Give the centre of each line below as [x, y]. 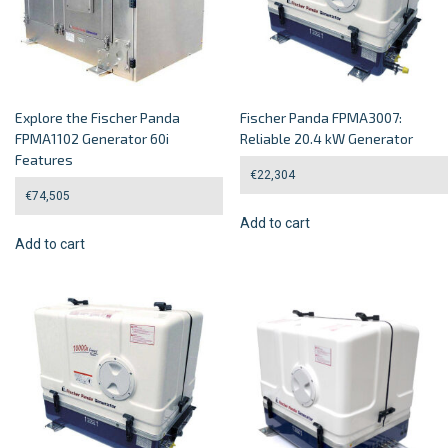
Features [44, 159]
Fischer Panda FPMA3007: [321, 117]
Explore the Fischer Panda [97, 117]
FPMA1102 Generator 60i [92, 138]
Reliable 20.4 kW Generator [327, 138]
